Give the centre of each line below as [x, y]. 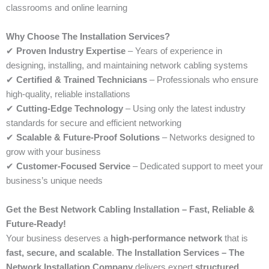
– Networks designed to [207, 138]
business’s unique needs [54, 181]
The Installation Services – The [180, 253]
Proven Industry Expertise [71, 51]
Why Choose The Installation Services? [88, 37]
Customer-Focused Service [73, 167]
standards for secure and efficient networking [94, 123]
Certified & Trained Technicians [82, 80]
